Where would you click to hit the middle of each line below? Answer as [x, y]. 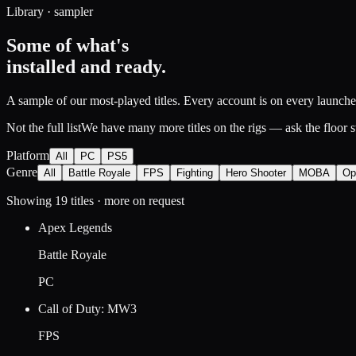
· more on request [139, 200]
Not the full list [44, 127]
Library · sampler [50, 12]
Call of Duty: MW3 [87, 308]
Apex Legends [75, 227]
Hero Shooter [256, 172]
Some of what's [68, 45]
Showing [31, 200]
